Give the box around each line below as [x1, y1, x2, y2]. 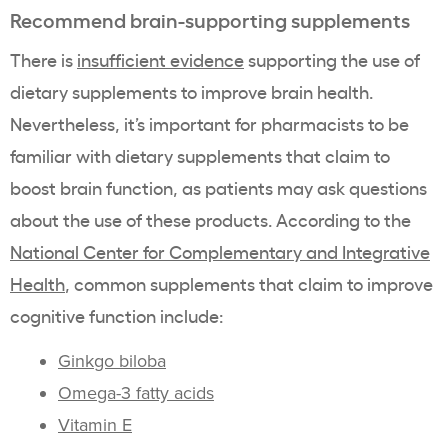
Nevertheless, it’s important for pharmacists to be [10, 111, 409, 136]
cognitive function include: [10, 303, 227, 328]
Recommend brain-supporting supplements [10, 5, 410, 34]
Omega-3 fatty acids [58, 382, 214, 405]
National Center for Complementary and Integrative [10, 239, 430, 264]
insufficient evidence [77, 47, 244, 72]
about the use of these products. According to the [10, 207, 411, 232]
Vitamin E [58, 414, 132, 437]
